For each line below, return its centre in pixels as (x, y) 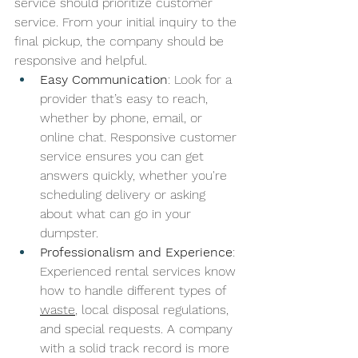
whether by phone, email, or (123, 117)
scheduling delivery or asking (125, 194)
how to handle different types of (135, 290)
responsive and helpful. (81, 60)
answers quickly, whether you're (135, 175)
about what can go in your (117, 213)
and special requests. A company (138, 328)
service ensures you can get (124, 156)
